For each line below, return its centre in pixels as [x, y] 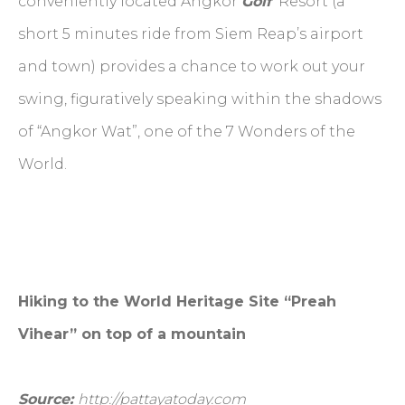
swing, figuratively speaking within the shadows [200, 99]
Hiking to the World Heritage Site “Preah [177, 301]
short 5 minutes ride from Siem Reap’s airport [191, 33]
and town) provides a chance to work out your [192, 66]
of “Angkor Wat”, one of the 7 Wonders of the [187, 131]
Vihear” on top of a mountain [132, 334]
